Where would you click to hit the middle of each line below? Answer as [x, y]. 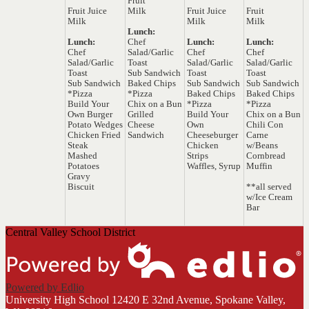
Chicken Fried [94, 135]
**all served [269, 187]
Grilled [141, 114]
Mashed [82, 156]
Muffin [259, 166]
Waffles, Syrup [214, 166]
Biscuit [81, 187]
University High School [57, 299]
